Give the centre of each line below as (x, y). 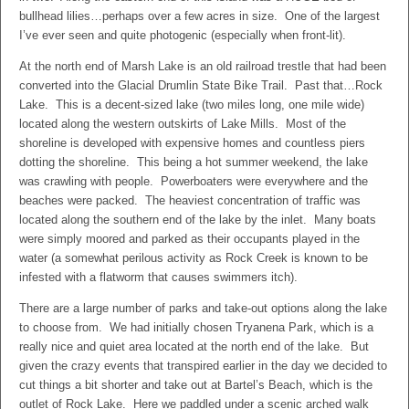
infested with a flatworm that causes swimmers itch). (158, 277)
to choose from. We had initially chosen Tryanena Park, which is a (196, 327)
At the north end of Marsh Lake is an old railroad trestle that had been (203, 66)
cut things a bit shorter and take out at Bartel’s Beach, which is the (196, 385)
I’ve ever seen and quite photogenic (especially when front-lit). (183, 35)
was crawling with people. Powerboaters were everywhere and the (194, 181)
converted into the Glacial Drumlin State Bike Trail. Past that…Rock (201, 85)
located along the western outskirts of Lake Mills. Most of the (183, 124)
